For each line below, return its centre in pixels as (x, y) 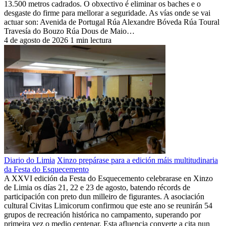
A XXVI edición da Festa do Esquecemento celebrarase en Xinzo (108, 178)
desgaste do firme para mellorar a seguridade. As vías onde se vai (107, 13)
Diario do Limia (30, 160)
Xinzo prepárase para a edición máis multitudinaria (137, 160)
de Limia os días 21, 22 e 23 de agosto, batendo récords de (97, 187)
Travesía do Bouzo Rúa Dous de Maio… (69, 31)
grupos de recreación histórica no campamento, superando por (102, 214)
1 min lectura (91, 40)
